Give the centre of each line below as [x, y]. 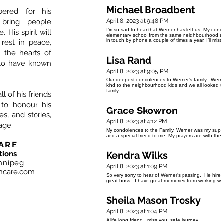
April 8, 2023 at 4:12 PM [137, 122]
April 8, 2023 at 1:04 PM [137, 211]
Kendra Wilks [137, 156]
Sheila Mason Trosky [153, 201]
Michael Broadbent [151, 10]
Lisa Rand [129, 60]
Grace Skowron [142, 111]
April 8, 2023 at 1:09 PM [137, 166]
